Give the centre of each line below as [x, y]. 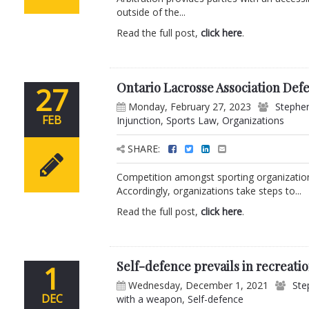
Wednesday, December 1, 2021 [197, 286]
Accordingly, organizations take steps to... [209, 191]
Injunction [139, 121]
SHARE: [144, 149]
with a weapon [150, 299]
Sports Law [192, 121]
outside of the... [151, 12]
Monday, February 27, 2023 [189, 107]
